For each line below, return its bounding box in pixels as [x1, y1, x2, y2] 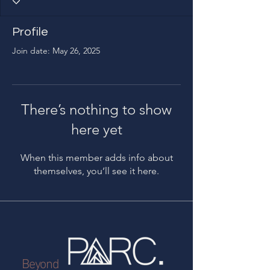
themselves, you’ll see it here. [34, 165, 159, 177]
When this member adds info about [20, 152, 173, 163]
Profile [12, 26, 48, 38]
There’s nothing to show [21, 101, 172, 118]
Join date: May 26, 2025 [12, 45, 100, 56]
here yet [71, 121, 122, 138]
